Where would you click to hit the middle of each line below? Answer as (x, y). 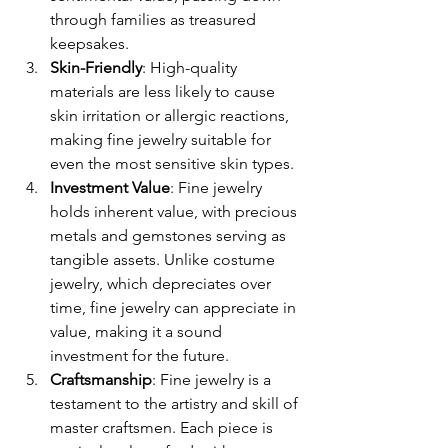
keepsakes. (89, 43)
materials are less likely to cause (164, 91)
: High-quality (191, 67)
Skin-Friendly (96, 67)
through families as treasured (155, 19)
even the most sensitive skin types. (172, 163)
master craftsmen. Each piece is (163, 427)
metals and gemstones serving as (170, 235)
